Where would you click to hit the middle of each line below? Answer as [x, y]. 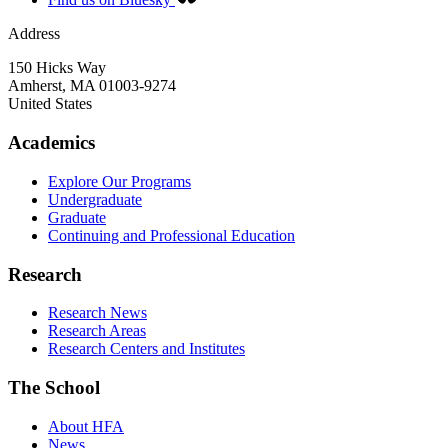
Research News [97, 313]
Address [34, 34]
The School [54, 388]
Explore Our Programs [119, 181]
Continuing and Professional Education [171, 235]
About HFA [86, 426]
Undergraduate [95, 199]
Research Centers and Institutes [146, 349]
